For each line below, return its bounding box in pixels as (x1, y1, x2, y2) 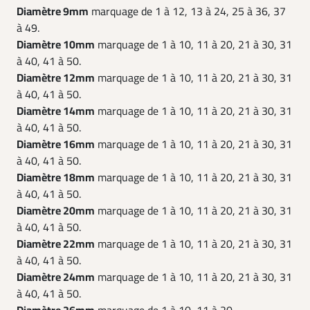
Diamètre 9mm (17, 3, 89, 20)
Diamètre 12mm (17, 70, 95, 86)
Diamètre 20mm (17, 203, 95, 219)
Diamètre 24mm (17, 269, 95, 286)
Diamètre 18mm (17, 170, 95, 186)
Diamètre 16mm (17, 136, 95, 153)
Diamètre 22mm (17, 236, 95, 253)
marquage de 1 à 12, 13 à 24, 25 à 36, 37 (89, 3, 286, 20)
